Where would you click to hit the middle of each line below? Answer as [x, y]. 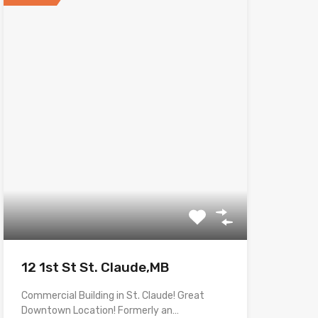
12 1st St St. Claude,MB [95, 267]
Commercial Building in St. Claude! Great [113, 295]
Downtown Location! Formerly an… [100, 310]
